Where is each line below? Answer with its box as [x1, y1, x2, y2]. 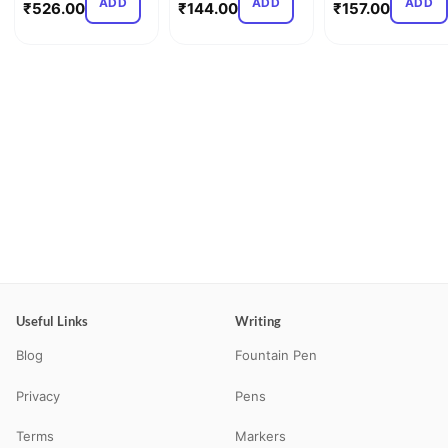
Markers [235, 428, 286, 445]
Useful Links [16, 313, 88, 330]
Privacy [16, 387, 60, 404]
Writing [235, 313, 281, 330]
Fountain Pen [235, 347, 317, 364]
